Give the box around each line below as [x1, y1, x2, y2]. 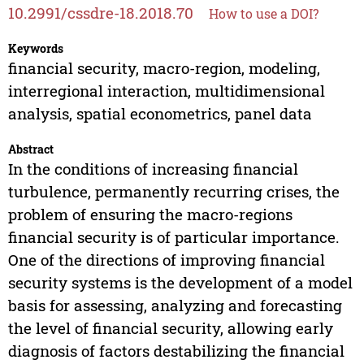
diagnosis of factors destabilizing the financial [7, 340, 344, 362]
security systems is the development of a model [7, 272, 353, 293]
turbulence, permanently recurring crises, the [7, 181, 340, 202]
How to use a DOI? [208, 5, 318, 23]
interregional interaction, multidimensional [7, 80, 325, 102]
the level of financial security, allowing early [7, 318, 333, 339]
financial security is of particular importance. [7, 227, 340, 248]
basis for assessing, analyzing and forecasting [7, 295, 342, 316]
